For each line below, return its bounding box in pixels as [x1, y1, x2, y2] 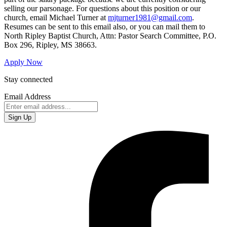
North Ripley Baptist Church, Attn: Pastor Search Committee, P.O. [4, 31, 216, 40]
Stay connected [4, 74, 53, 84]
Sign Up [8, 113, 31, 121]
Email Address [4, 92, 51, 101]
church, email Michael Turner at [4, 13, 108, 22]
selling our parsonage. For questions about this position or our [4, 4, 201, 13]
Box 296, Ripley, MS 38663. [4, 40, 97, 49]
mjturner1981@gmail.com [108, 13, 192, 22]
